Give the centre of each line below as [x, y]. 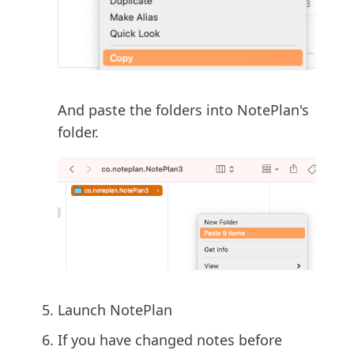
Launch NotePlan [115, 310]
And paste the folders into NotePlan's [183, 110]
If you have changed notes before [170, 340]
